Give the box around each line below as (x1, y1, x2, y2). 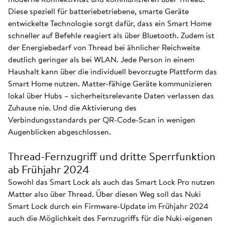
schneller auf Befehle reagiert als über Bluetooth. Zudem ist (8, 29, 214, 41)
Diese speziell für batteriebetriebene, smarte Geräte (8, 5, 189, 17)
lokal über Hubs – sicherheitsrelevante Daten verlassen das (8, 89, 214, 101)
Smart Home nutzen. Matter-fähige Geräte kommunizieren (8, 77, 212, 89)
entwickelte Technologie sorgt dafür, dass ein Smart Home (8, 17, 211, 29)
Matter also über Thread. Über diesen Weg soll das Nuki (8, 188, 201, 200)
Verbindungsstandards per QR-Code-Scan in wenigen (8, 114, 195, 126)
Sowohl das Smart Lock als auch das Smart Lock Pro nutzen (8, 176, 215, 188)
